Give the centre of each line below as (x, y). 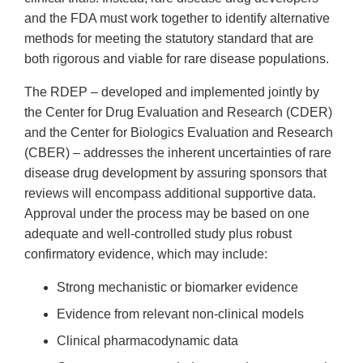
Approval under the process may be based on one (167, 214)
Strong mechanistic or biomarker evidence (177, 288)
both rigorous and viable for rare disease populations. (178, 59)
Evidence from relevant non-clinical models (180, 314)
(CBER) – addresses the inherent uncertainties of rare (178, 153)
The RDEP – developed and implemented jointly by (172, 92)
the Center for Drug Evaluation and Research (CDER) (178, 113)
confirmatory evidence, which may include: (146, 254)
